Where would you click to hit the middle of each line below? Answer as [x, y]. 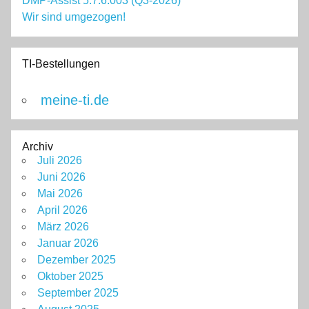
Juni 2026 [61, 177]
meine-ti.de [75, 100]
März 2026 [63, 227]
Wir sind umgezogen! [74, 17]
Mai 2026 [60, 194]
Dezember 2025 [77, 260]
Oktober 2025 [70, 277]
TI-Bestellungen [61, 64]
